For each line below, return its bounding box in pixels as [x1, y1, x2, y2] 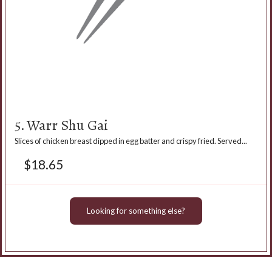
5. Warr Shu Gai [15, 113, 108, 137]
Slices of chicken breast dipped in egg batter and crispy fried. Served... [15, 135, 247, 146]
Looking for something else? [87, 205, 185, 216]
